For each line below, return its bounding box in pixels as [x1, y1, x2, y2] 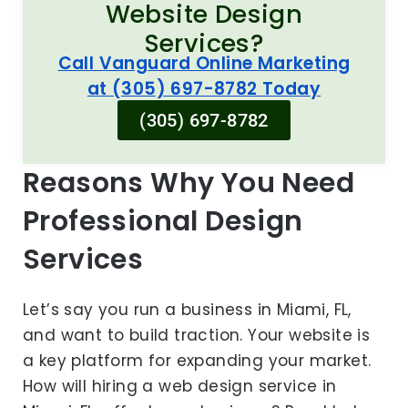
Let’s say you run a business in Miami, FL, [23, 298, 352, 321]
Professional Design [23, 201, 303, 240]
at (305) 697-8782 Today [87, 76, 321, 101]
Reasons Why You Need [23, 163, 354, 202]
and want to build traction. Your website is [23, 323, 371, 346]
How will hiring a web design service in [23, 374, 337, 397]
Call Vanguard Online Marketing [57, 50, 351, 76]
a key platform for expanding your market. [23, 349, 372, 372]
